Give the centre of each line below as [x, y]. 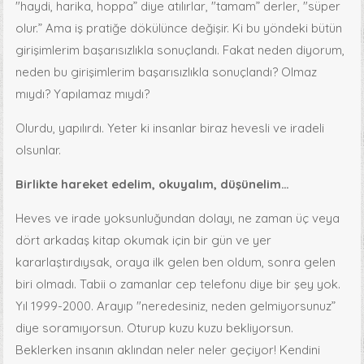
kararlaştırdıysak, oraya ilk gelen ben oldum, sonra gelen [176, 262]
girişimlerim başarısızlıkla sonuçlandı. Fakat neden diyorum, [180, 50]
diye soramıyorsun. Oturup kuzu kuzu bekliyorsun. [155, 327]
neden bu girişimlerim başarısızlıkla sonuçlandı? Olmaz [167, 71]
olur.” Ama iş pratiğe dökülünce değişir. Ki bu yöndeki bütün [179, 28]
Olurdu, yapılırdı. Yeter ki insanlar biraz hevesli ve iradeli [170, 128]
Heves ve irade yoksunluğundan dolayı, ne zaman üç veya [178, 218]
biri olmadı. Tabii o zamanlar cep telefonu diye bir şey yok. [178, 284]
